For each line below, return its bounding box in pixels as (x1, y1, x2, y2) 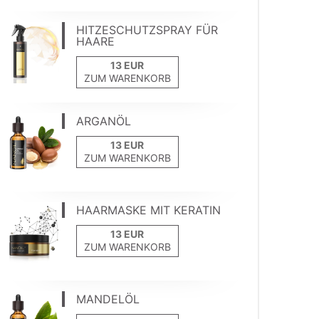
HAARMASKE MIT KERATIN (75, 203, 221, 218)
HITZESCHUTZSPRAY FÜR (75, 23, 218, 38)
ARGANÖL (75, 114, 131, 129)
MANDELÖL (75, 292, 140, 307)
